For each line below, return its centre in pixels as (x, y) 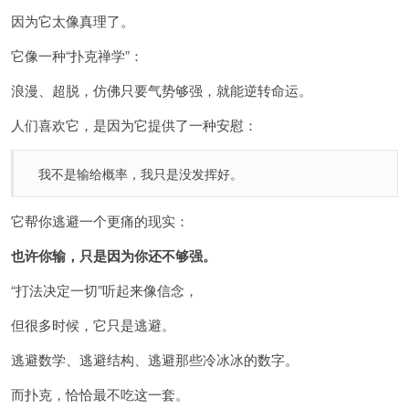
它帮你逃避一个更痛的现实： (100, 221)
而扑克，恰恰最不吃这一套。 (100, 394)
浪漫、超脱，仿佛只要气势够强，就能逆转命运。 (162, 90)
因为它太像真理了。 (73, 21)
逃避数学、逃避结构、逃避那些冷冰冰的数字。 (155, 360)
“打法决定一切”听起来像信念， (105, 290)
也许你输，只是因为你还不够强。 (114, 256)
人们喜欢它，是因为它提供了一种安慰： (134, 125)
